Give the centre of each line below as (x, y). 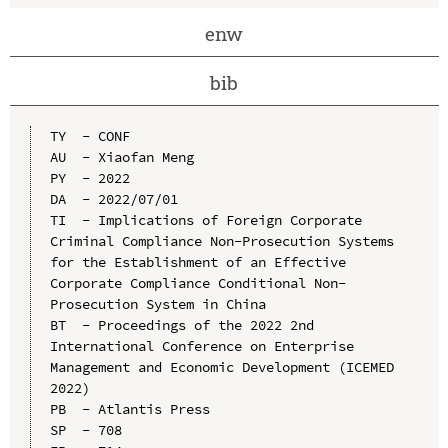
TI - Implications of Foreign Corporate (205, 220)
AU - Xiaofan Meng (121, 157)
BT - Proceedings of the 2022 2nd (181, 325)
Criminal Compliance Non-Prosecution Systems (221, 241)
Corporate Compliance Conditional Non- (197, 283)
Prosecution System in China (157, 304)
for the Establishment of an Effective (197, 262)
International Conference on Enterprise (201, 346)
